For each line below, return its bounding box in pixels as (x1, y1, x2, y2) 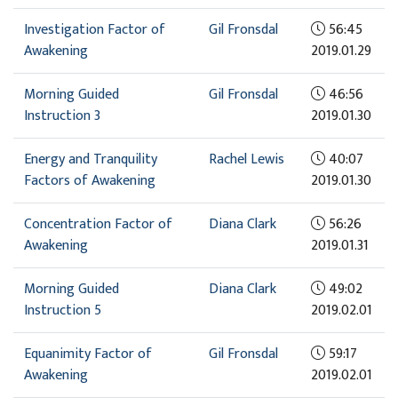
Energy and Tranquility (24, 147, 157, 171)
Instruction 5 (24, 298, 101, 322)
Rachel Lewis (209, 147, 284, 171)
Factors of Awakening (24, 168, 155, 193)
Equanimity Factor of (24, 341, 152, 366)
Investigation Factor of (24, 17, 165, 42)
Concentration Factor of (24, 211, 172, 236)
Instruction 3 (24, 103, 100, 128)
